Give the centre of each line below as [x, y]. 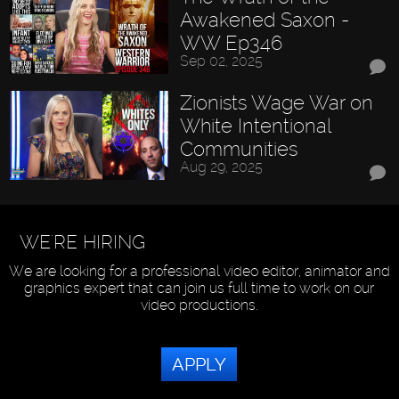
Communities [238, 149]
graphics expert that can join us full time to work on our [199, 288]
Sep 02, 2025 [221, 61]
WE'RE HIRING [82, 241]
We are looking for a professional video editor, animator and [199, 271]
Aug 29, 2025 [221, 167]
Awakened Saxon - [264, 19]
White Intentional [255, 126]
